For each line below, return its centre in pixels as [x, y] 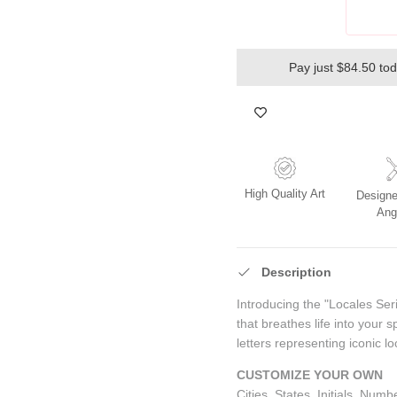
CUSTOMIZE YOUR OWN [310, 374]
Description [297, 272]
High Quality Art [284, 193]
